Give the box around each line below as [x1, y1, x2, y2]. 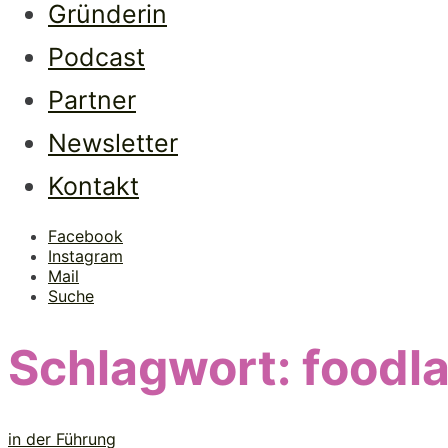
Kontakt [48, 171, 139, 201]
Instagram [48, 246, 123, 266]
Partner [48, 85, 136, 115]
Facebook [48, 226, 123, 246]
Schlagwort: [8, 338, 302, 398]
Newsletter [48, 128, 178, 158]
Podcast [48, 42, 145, 72]
